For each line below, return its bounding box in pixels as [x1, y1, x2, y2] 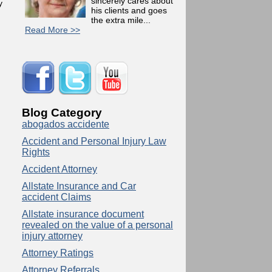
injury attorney [22, 231, 83, 241]
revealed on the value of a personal [22, 220, 173, 230]
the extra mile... [91, 15, 151, 25]
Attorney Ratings [22, 248, 93, 258]
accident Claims [22, 192, 91, 202]
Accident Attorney [22, 164, 97, 174]
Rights [22, 147, 50, 157]
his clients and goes [91, 5, 167, 15]
